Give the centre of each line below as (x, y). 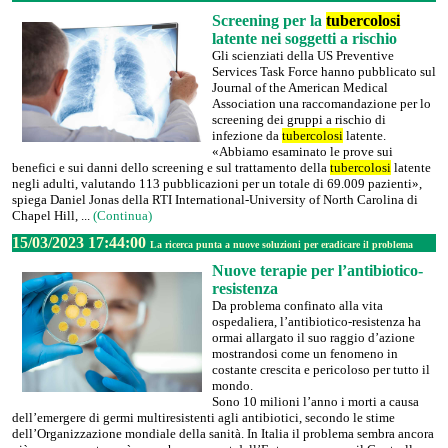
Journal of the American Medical (300, 87)
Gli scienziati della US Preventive (303, 55)
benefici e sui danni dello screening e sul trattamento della (171, 167)
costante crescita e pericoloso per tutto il (321, 369)
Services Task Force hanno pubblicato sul (324, 71)
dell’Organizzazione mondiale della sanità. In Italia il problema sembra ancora (223, 433)
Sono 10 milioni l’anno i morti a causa (315, 401)
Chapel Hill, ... (52, 215)
